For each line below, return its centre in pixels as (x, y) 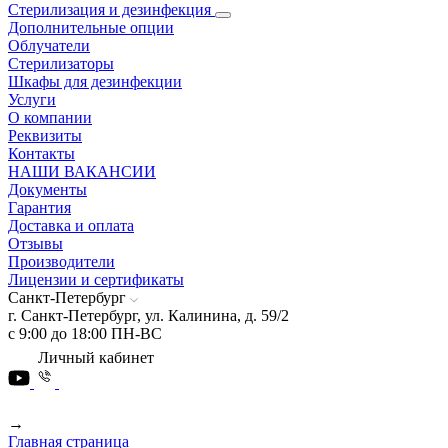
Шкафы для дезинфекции (95, 82)
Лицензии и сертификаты (96, 280)
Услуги (32, 100)
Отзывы (35, 244)
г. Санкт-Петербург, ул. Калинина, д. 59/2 (148, 316)
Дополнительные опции (91, 28)
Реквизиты (45, 136)
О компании (50, 118)
